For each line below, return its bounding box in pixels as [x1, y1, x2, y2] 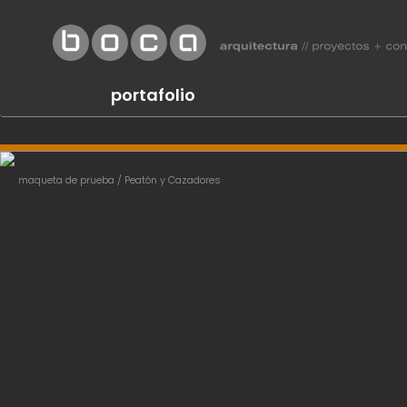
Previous [90, 151, 167, 176]
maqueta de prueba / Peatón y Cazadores [18, 173, 221, 187]
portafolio [110, 84, 195, 106]
